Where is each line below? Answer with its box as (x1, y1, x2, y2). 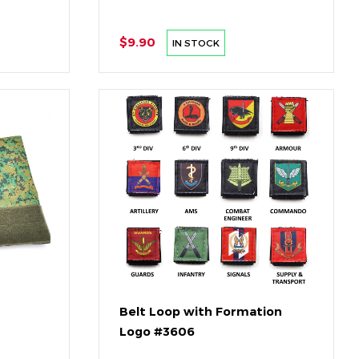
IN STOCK (172, 37, 220, 49)
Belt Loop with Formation (119, 305, 282, 320)
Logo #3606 (119, 325, 195, 340)
